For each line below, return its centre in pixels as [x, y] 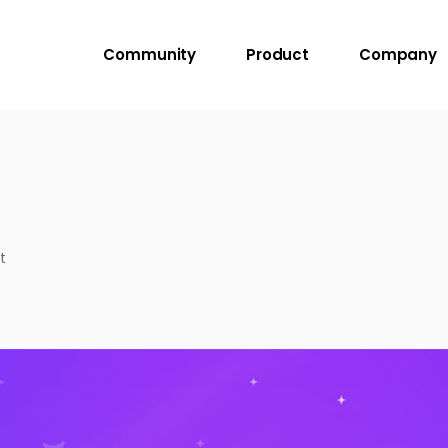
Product [278, 54]
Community [150, 54]
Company [398, 54]
